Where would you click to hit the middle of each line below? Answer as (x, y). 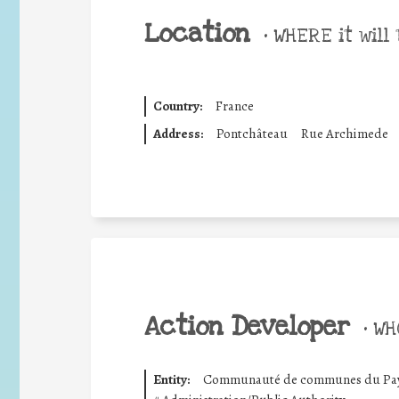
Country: (177, 106)
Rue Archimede (344, 133)
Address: (178, 133)
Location (197, 33)
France (234, 106)
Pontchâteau (252, 133)
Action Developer (247, 327)
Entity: (171, 379)
